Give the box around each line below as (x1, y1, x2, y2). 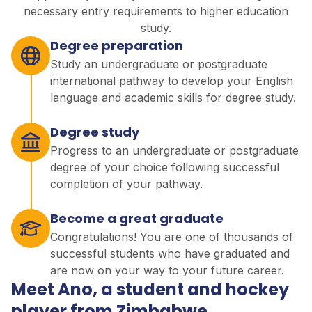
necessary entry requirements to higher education (24, 3, 288, 18)
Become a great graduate (50, 209, 224, 227)
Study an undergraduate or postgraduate (50, 56, 267, 71)
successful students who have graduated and (50, 246, 290, 260)
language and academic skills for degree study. (50, 90, 296, 104)
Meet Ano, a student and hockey (11, 277, 289, 301)
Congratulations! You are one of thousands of (50, 229, 293, 244)
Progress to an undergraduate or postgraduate (50, 143, 299, 157)
